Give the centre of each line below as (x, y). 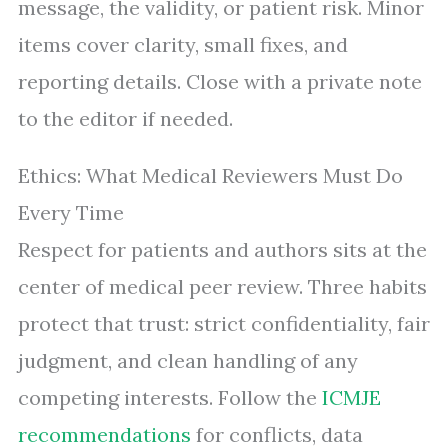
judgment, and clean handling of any (188, 361)
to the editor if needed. (125, 119)
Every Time (71, 213)
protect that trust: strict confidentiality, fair (224, 324)
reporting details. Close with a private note (220, 82)
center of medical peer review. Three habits (222, 287)
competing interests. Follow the (170, 398)
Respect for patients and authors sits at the (222, 250)
